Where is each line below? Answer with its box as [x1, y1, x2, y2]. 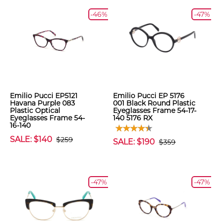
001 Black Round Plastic [113, 99, 195, 108]
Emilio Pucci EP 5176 [113, 91, 184, 100]
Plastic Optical [10, 106, 60, 115]
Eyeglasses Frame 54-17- [113, 106, 196, 115]
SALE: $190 [113, 137, 155, 147]
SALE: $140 [10, 135, 52, 144]
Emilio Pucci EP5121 [10, 91, 77, 100]
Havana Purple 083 [10, 99, 75, 108]
